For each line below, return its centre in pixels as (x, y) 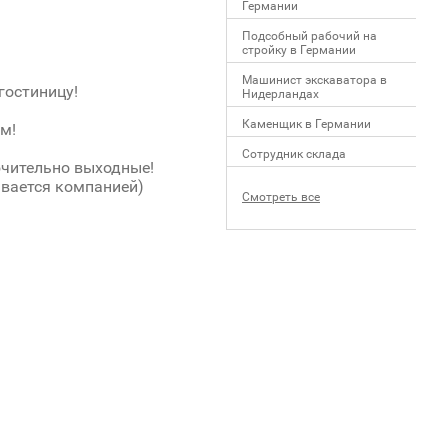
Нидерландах (280, 94)
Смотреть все (281, 197)
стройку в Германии (299, 50)
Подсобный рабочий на (309, 36)
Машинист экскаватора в (314, 80)
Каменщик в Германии (306, 124)
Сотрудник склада (294, 154)
